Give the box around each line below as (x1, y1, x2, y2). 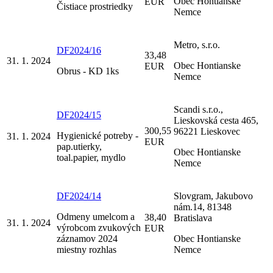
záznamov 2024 (57, 233, 118, 244)
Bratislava (174, 212, 212, 223)
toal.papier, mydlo (57, 152, 126, 163)
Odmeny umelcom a (57, 211, 135, 222)
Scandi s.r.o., (174, 104, 223, 115)
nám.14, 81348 (174, 201, 232, 212)
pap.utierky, (57, 141, 102, 152)
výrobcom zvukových (57, 222, 141, 233)
